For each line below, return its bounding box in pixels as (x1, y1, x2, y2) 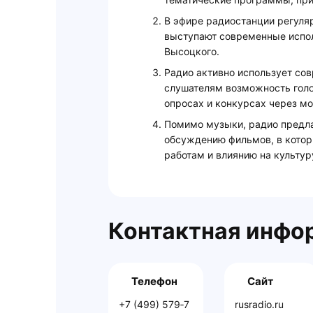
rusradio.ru (234, 298, 284, 311)
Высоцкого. (164, 45, 219, 58)
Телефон (131, 275, 177, 289)
